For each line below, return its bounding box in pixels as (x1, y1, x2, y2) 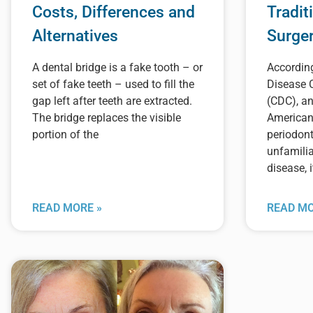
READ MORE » (32, 201, 102, 214)
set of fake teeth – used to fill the (32, 77, 194, 91)
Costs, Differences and (32, 2, 195, 22)
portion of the (32, 127, 99, 141)
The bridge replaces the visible (32, 110, 181, 124)
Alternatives (32, 26, 118, 45)
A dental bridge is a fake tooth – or (32, 60, 203, 74)
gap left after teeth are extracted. (32, 94, 192, 108)
